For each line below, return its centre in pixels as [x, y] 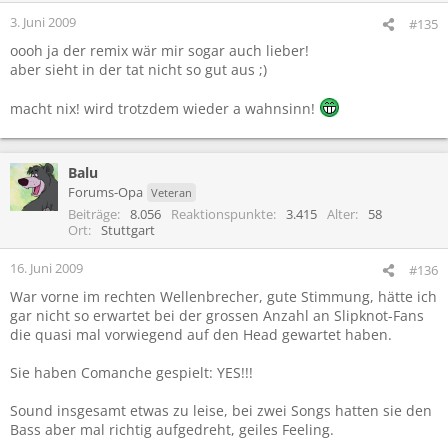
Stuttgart [128, 229]
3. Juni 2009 [43, 21]
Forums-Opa [105, 191]
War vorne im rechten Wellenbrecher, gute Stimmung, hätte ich [223, 296]
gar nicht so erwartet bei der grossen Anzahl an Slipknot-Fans [217, 315]
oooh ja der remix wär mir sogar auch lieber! [159, 50]
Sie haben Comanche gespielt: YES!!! [131, 372]
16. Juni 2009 [46, 267]
